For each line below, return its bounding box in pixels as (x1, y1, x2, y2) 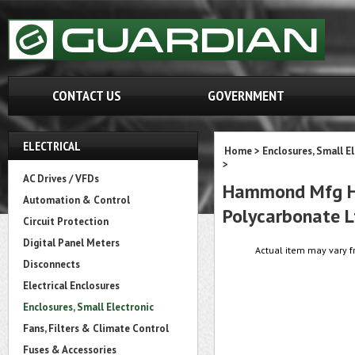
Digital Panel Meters (23, 236, 120, 250)
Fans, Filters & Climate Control (23, 322, 169, 335)
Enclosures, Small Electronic (23, 300, 154, 314)
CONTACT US (52, 86, 121, 105)
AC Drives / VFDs (23, 172, 99, 185)
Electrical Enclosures (23, 279, 120, 292)
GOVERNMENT (208, 86, 284, 105)
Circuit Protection (23, 215, 109, 228)
